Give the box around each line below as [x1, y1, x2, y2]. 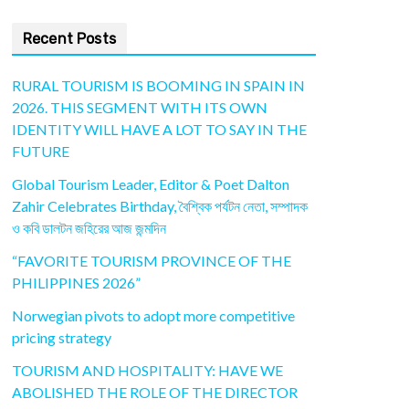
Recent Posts [23, 30, 116, 48]
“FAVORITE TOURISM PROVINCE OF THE [12, 252, 291, 270]
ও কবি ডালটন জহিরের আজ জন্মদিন [12, 219, 166, 237]
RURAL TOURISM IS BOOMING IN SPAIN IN [12, 77, 305, 95]
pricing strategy [12, 329, 111, 347]
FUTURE [12, 142, 69, 161]
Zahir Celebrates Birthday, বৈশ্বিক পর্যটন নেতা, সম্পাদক [12, 197, 308, 215]
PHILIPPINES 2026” [12, 274, 141, 292]
